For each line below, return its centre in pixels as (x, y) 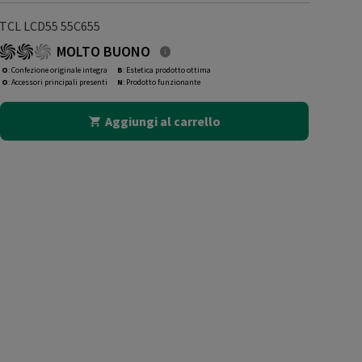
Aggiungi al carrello (162, 121)
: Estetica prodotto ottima (166, 70)
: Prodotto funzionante (161, 82)
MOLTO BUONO (103, 51)
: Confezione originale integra (57, 70)
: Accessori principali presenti (57, 82)
